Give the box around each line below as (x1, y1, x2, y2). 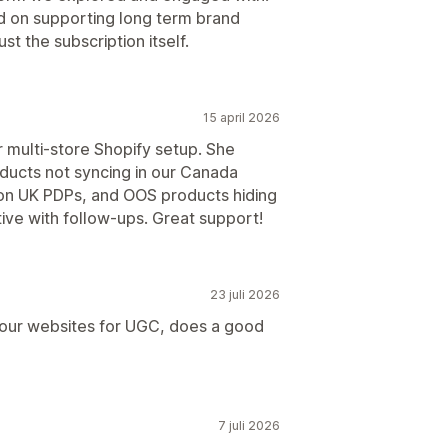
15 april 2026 (203, 110, 280, 125)
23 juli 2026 (210, 287, 280, 302)
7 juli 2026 (218, 418, 280, 433)
